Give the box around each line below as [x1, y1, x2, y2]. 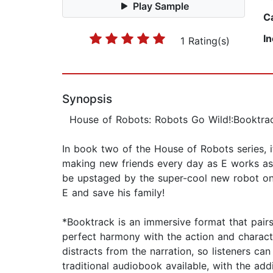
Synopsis [62, 92, 112, 107]
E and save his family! [62, 186, 165, 199]
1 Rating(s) [180, 35, 230, 48]
